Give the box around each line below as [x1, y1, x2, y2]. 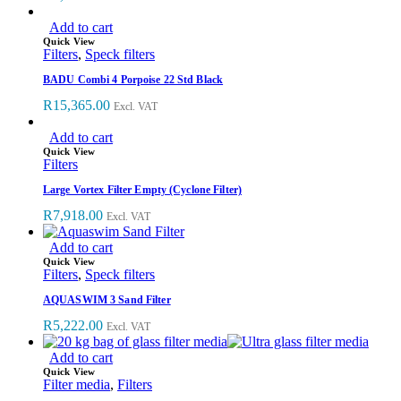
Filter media [43, 377, 110, 393]
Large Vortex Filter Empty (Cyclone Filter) [43, 183, 243, 197]
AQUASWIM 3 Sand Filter [43, 294, 171, 307]
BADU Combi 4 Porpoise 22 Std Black [43, 73, 224, 87]
